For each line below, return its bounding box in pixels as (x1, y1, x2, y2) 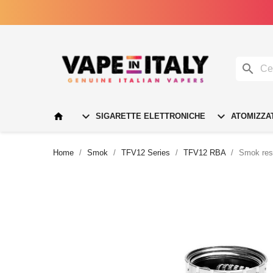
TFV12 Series (121, 147, 170, 157)
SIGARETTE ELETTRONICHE (93, 111, 205, 121)
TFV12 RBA (183, 147, 225, 157)
